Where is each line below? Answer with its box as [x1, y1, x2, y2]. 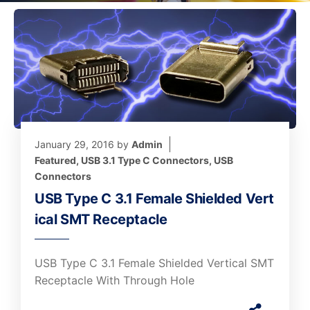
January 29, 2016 [35, 138, 114, 150]
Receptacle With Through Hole [35, 273, 194, 287]
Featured [35, 154, 76, 166]
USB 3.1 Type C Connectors [81, 154, 209, 166]
